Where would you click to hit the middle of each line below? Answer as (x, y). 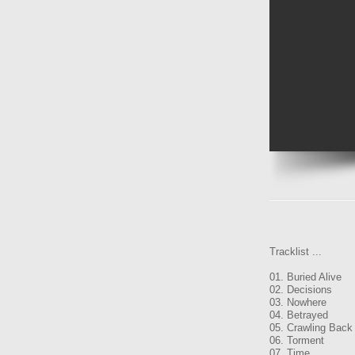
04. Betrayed (299, 315)
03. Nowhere (298, 302)
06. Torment (297, 340)
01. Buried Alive (305, 277)
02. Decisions (301, 290)
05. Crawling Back (311, 328)
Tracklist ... (296, 252)
